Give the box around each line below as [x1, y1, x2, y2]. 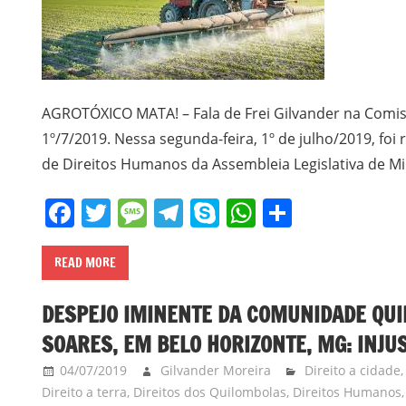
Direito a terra [42, 383, 128, 401]
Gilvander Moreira [159, 362, 271, 380]
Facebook [74, 192, 205, 232]
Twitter [111, 192, 206, 232]
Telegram [183, 192, 312, 232]
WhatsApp [256, 192, 396, 232]
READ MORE [54, 253, 117, 272]
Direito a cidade [304, 362, 401, 380]
